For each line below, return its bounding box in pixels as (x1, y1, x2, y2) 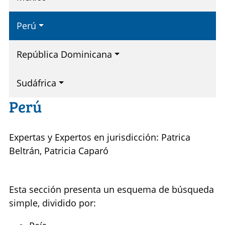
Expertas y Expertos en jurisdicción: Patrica (9, 131, 190, 144)
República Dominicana (17, 48, 112, 61)
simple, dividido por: (9, 197, 96, 209)
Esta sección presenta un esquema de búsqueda (9, 183, 214, 196)
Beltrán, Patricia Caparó (9, 145, 108, 157)
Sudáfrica (17, 77, 56, 89)
